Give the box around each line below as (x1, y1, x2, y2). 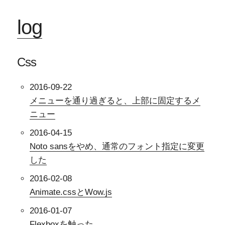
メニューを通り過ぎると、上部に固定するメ (30, 96, 201, 105)
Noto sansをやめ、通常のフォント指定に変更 (30, 142, 205, 151)
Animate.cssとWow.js (30, 187, 113, 197)
